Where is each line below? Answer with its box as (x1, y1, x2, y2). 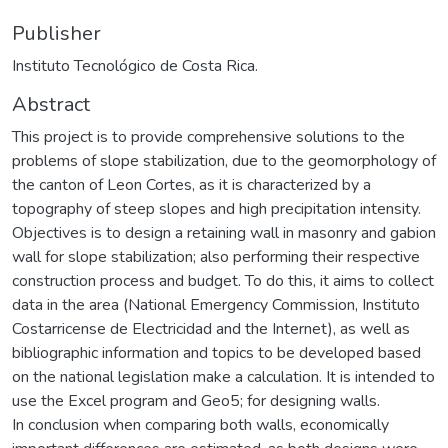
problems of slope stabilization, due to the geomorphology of (12, 149, 436, 172)
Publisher (12, 19, 101, 47)
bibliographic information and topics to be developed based (12, 341, 421, 364)
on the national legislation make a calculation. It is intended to (12, 365, 435, 388)
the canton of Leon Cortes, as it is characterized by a (12, 173, 371, 196)
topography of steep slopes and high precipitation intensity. (12, 197, 421, 220)
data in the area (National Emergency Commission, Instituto (12, 293, 420, 316)
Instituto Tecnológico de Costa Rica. (12, 54, 258, 77)
